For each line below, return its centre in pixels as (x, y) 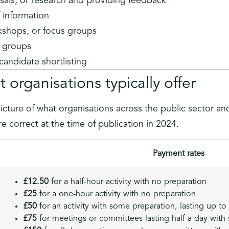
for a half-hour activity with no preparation (128, 182)
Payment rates (178, 154)
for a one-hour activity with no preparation (116, 194)
